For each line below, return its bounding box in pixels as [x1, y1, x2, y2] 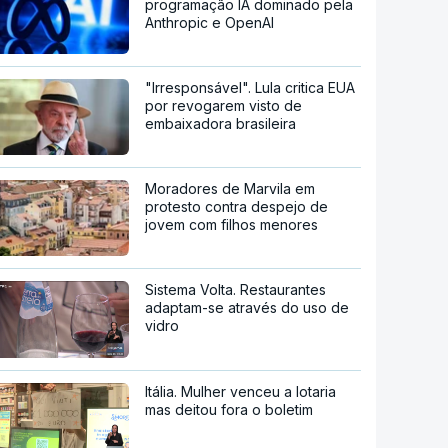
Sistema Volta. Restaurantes [145, 280, 327, 298]
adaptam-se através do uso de [145, 298, 350, 316]
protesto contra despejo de [145, 197, 329, 215]
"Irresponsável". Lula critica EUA [145, 78, 356, 96]
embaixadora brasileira [145, 114, 297, 132]
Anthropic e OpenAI [145, 13, 275, 31]
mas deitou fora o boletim [145, 401, 314, 419]
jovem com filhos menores [145, 215, 319, 233]
